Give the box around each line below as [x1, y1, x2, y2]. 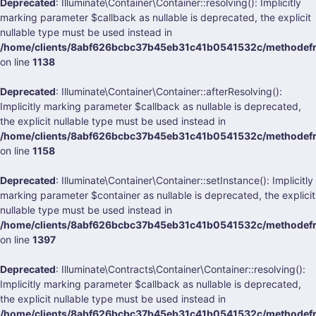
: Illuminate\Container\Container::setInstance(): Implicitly [56, 174, 313, 186]
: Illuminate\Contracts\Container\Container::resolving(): [56, 263, 305, 275]
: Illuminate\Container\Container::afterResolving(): [56, 85, 282, 97]
